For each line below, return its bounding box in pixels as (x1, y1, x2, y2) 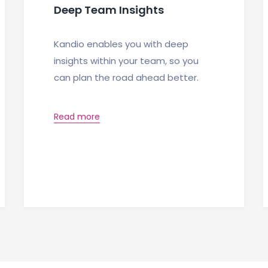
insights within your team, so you (54, 54, 199, 67)
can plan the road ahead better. (54, 71, 199, 84)
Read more (54, 110, 100, 123)
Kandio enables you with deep (54, 37, 188, 50)
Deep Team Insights (54, 2, 164, 17)
